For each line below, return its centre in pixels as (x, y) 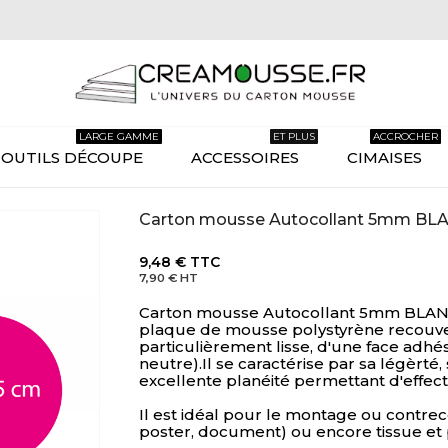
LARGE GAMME (118, 136)
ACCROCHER (405, 136)
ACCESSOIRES (244, 157)
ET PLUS (293, 136)
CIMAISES (384, 157)
